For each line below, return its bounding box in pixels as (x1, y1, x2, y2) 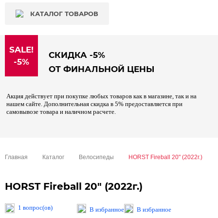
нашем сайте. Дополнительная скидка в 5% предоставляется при (6, 100, 182, 108)
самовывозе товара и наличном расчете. (6, 108, 116, 115)
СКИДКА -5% (49, 50, 105, 60)
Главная (5, 154, 28, 161)
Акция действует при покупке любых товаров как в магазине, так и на (6, 92, 197, 100)
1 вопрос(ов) (18, 204, 53, 211)
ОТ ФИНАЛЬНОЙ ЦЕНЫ (49, 64, 154, 74)
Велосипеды (79, 154, 114, 161)
